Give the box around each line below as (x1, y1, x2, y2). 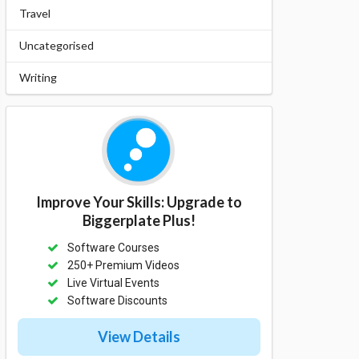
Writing (18, 71, 57, 85)
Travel (18, 6, 50, 21)
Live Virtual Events (67, 276, 160, 290)
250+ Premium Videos (67, 259, 180, 272)
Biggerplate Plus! (82, 212, 196, 230)
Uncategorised (18, 38, 94, 53)
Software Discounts (67, 294, 168, 308)
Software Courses (67, 241, 160, 255)
